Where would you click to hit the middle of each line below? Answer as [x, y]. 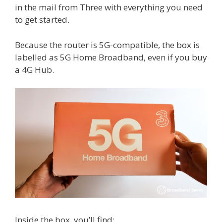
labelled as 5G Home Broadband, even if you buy [111, 57]
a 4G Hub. [34, 69]
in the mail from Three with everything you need [109, 7]
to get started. [42, 20]
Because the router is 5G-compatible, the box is [107, 45]
